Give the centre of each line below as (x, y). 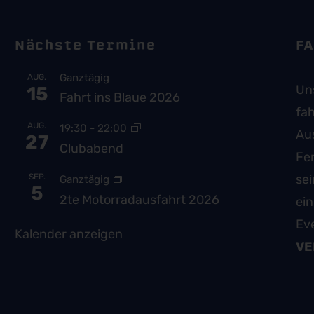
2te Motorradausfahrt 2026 (139, 199)
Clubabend (91, 148)
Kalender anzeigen (68, 234)
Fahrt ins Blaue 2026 (120, 97)
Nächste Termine (85, 45)
